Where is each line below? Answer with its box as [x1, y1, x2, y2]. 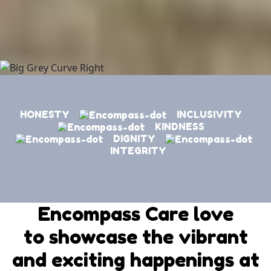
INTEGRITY [105, 145, 166, 157]
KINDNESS [145, 120, 214, 132]
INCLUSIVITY [166, 108, 252, 120]
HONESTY [19, 108, 79, 120]
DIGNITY [103, 132, 165, 145]
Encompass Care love [38, 202, 233, 226]
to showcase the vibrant [23, 225, 248, 249]
